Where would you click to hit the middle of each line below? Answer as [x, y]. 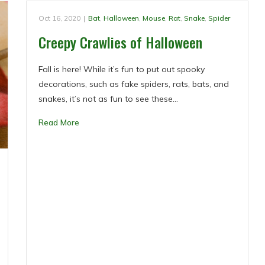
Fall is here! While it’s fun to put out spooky [122, 69]
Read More [59, 122]
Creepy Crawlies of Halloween [121, 42]
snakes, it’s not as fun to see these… [109, 99]
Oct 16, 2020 [60, 18]
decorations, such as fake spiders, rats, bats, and [134, 84]
